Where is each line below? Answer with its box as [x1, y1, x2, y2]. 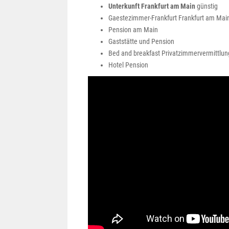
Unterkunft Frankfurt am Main [108, 2, 195, 10]
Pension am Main [108, 26, 158, 34]
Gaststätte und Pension [108, 37, 174, 45]
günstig [195, 2, 218, 10]
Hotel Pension [108, 61, 148, 69]
